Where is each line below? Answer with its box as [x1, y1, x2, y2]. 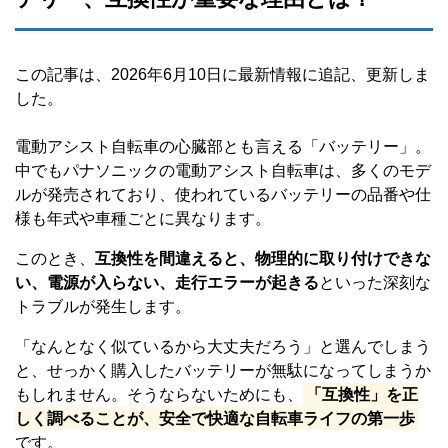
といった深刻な [319, 274, 431, 292]
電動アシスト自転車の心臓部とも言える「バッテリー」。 [15, 138, 431, 156]
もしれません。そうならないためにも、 [15, 386, 303, 404]
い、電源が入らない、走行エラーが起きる [15, 274, 319, 292]
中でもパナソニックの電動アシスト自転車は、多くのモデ [15, 162, 431, 180]
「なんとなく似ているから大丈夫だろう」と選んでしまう [15, 338, 431, 356]
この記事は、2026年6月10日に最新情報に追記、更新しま [15, 66, 430, 84]
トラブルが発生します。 [15, 298, 191, 316]
